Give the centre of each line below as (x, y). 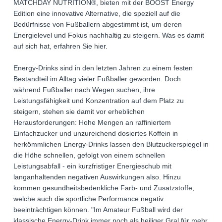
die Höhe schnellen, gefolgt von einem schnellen (89, 155)
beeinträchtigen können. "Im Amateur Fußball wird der (98, 210)
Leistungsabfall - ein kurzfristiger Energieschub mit (92, 166)
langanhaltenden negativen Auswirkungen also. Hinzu (97, 177)
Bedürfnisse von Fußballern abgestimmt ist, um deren (98, 25)
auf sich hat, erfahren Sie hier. (60, 46)
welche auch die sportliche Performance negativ (88, 199)
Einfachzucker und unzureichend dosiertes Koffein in (96, 134)
